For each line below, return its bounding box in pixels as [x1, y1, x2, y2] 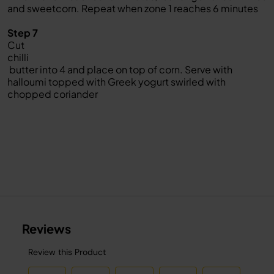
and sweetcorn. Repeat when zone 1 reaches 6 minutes [7, 2, 258, 15]
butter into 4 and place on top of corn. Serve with [7, 63, 232, 76]
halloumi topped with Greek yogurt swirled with [7, 75, 226, 88]
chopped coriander [7, 87, 98, 100]
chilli [7, 51, 29, 64]
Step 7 [7, 26, 38, 39]
